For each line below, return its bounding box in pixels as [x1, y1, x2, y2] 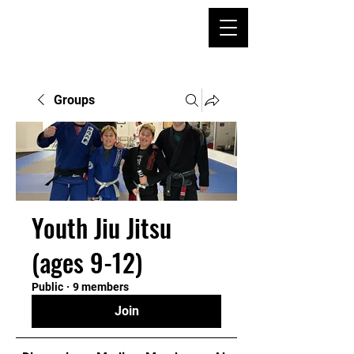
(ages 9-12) [32, 243, 142, 281]
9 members [73, 281, 129, 293]
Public [32, 281, 63, 293]
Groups [54, 92, 95, 107]
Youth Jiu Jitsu [32, 209, 171, 246]
